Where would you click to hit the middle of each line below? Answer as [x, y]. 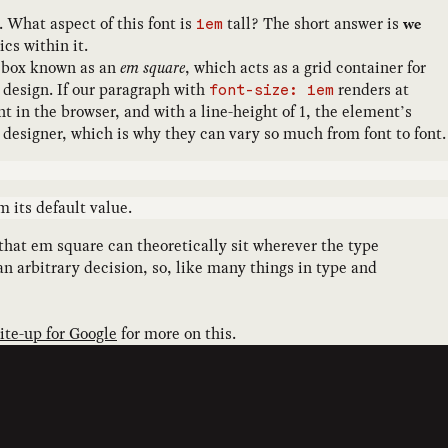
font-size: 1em [271, 91]
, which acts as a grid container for [305, 68]
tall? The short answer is [313, 24]
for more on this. [176, 334]
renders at [371, 90]
